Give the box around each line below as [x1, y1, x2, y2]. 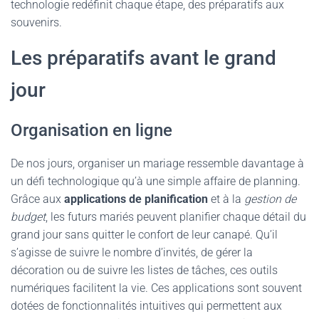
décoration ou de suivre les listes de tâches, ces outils [11, 263, 278, 277]
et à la [208, 192, 244, 206]
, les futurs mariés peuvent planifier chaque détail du [46, 210, 306, 224]
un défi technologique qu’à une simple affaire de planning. [11, 174, 300, 188]
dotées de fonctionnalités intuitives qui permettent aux [11, 299, 282, 313]
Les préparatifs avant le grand [11, 46, 276, 70]
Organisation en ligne [11, 120, 172, 140]
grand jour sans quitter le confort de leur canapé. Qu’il [11, 228, 278, 241]
